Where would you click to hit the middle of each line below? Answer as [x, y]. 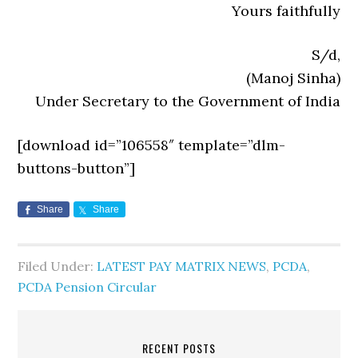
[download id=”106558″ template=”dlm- [152, 145]
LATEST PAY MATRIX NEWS [182, 267]
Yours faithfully [286, 11]
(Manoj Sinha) [293, 78]
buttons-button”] [77, 169]
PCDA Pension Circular [88, 287]
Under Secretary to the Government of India [187, 101]
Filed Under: [58, 267]
